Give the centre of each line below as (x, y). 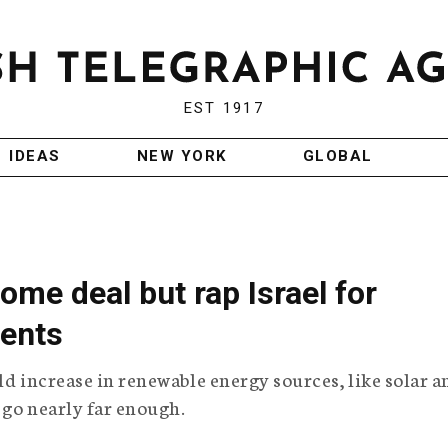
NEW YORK (181, 156)
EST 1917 (223, 108)
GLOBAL (337, 156)
